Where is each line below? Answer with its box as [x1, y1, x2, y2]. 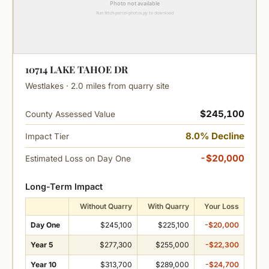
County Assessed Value [25, 109, 115, 119]
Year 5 [30, 240, 53, 249]
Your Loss [204, 201, 239, 211]
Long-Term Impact [25, 181, 103, 192]
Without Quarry [79, 201, 132, 211]
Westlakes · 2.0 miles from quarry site [25, 81, 169, 91]
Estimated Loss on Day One [25, 154, 131, 164]
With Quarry [147, 201, 189, 211]
